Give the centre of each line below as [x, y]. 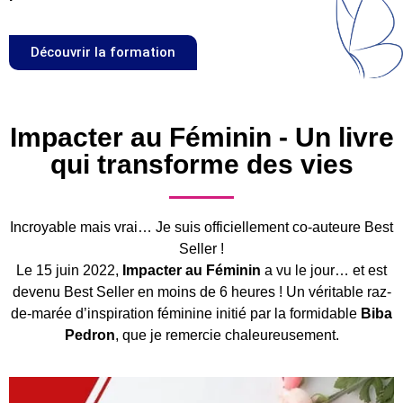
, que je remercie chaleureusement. [227, 336]
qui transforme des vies [201, 165]
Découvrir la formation [103, 53]
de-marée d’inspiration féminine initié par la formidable [186, 314]
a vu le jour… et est [324, 271]
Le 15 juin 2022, [69, 271]
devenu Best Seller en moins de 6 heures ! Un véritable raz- [201, 292]
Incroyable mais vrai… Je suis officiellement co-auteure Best [201, 228]
